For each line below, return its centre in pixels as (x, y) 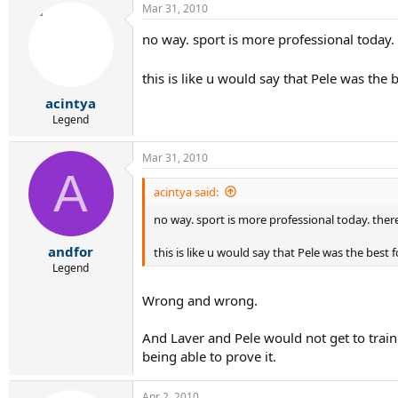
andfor (71, 252)
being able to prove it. (209, 357)
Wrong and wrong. (200, 301)
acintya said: (186, 191)
